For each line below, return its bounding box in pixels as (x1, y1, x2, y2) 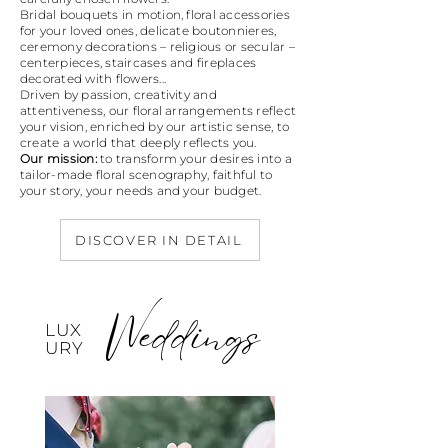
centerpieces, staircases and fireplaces (20, 55, 257, 70)
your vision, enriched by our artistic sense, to (20, 119, 290, 134)
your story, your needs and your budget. (20, 183, 262, 198)
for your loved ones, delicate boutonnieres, (20, 23, 277, 38)
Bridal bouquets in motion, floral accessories (20, 7, 290, 22)
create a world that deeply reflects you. (20, 135, 257, 150)
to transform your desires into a (96, 151, 292, 166)
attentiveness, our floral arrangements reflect (20, 103, 297, 118)
